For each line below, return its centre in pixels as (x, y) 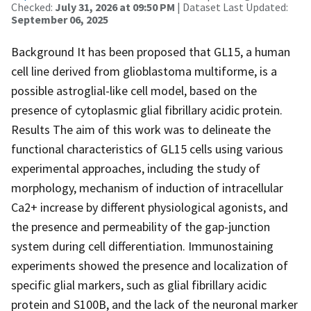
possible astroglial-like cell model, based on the (134, 90)
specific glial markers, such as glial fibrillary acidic (139, 285)
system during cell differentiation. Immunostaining (142, 246)
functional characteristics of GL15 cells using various (147, 149)
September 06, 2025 (60, 19)
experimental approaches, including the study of (136, 168)
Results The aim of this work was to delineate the (141, 129)
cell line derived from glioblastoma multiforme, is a (144, 71)
